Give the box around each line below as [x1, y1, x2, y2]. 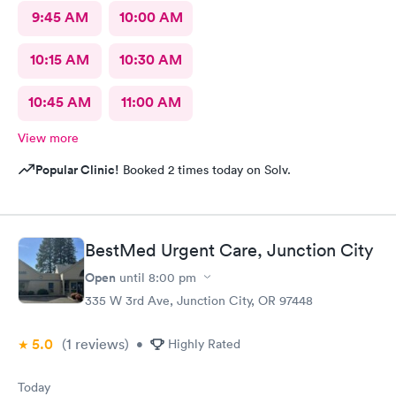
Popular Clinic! [35, 161, 119, 179]
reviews [72, 334, 125, 353]
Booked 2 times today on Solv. [119, 162, 291, 178]
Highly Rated [168, 335, 240, 352]
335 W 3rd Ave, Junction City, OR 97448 [85, 292, 313, 308]
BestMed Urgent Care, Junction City [85, 239, 373, 261]
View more [18, 130, 79, 146]
